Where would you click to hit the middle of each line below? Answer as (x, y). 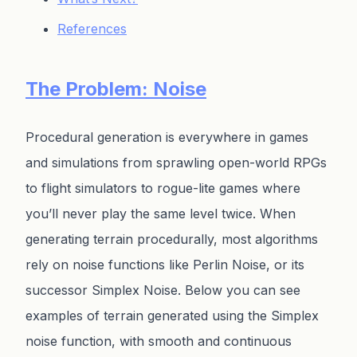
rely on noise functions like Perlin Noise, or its (165, 265)
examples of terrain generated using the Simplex (172, 316)
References (92, 29)
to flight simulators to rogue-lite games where (163, 188)
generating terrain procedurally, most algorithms (172, 239)
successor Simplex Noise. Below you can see (163, 290)
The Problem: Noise (116, 89)
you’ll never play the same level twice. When (161, 214)
